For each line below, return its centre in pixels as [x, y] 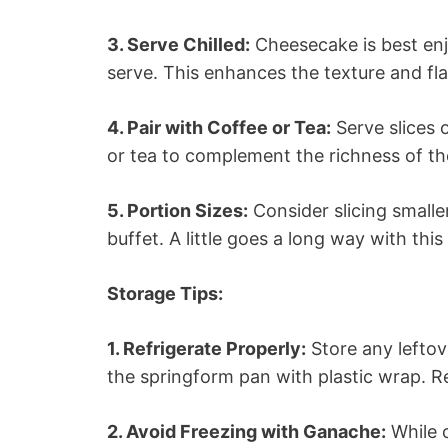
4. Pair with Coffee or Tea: [219, 127]
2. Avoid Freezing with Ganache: [246, 431]
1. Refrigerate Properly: [206, 348]
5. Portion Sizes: [177, 210]
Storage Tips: [165, 293]
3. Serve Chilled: [178, 44]
